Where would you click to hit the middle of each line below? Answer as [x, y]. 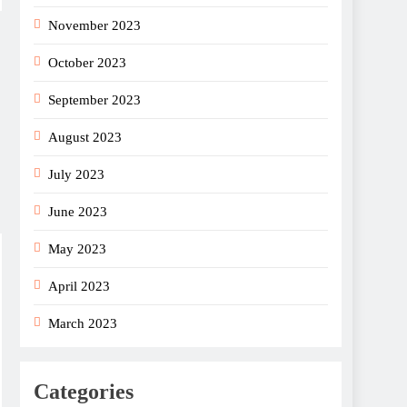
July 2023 [76, 174]
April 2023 [79, 286]
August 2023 [85, 137]
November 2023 [94, 25]
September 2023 [94, 99]
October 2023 [87, 62]
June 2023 [78, 211]
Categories [84, 391]
